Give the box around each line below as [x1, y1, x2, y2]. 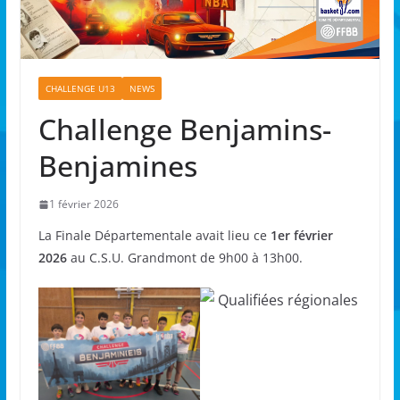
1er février [270, 227, 333, 245]
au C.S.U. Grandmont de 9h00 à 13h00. [66, 249, 303, 267]
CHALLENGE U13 [45, 82, 115, 96]
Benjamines [37, 146, 197, 186]
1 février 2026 [48, 196, 119, 212]
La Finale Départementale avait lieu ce [37, 227, 271, 245]
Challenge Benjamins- [37, 110, 331, 149]
